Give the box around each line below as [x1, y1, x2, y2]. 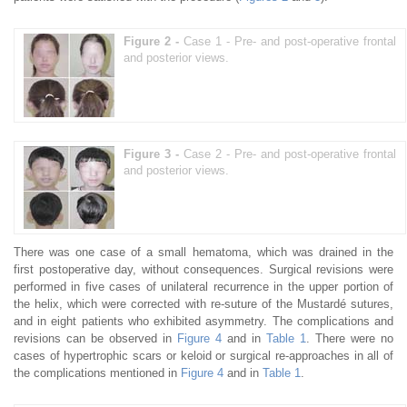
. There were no [306, 331, 393, 345]
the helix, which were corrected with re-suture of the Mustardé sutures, [14, 296, 393, 311]
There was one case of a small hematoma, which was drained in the [14, 244, 393, 259]
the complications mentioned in [14, 365, 181, 380]
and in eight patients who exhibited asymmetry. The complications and [14, 313, 393, 328]
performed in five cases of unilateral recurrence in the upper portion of [14, 279, 393, 293]
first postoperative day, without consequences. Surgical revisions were [14, 262, 393, 276]
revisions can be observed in [14, 331, 177, 345]
